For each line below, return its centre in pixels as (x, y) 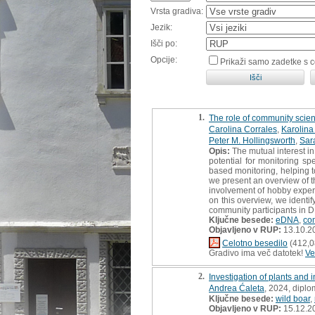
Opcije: (164, 59)
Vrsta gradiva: (177, 11)
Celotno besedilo (255, 243)
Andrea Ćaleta (237, 288)
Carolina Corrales (243, 129)
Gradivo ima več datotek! (257, 253)
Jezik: (161, 27)
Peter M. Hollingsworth (252, 140)
